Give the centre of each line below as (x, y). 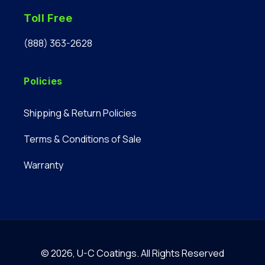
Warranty (43, 165)
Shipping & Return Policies (80, 113)
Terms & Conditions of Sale (83, 139)
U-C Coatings (107, 253)
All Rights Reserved (182, 253)
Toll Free (48, 18)
